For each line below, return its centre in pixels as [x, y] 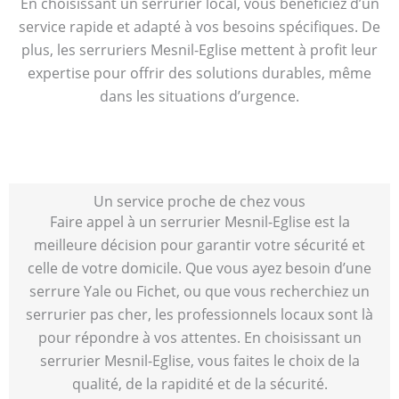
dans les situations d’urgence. [199, 96]
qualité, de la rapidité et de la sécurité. [199, 384]
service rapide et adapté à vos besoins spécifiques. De [199, 26]
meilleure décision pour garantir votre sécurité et [199, 245]
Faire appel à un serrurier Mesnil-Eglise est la [199, 222]
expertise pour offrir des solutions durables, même [199, 73]
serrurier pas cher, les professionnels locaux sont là [199, 315]
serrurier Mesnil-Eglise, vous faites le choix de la [199, 361]
